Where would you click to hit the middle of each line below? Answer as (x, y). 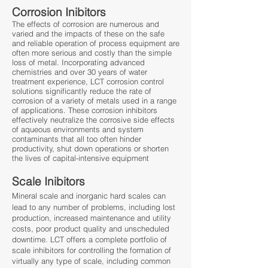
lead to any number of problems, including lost (94, 207)
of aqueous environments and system (78, 129)
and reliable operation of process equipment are (96, 43)
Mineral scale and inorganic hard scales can (89, 196)
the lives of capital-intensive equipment (80, 158)
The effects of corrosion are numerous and (86, 24)
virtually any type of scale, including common (91, 261)
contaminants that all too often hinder (77, 139)
